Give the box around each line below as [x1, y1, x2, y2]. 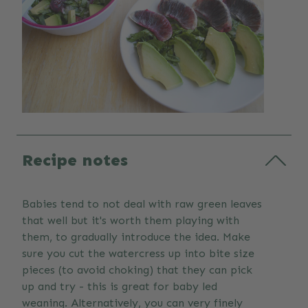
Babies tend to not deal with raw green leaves [22, 197, 262, 211]
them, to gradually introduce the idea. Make [22, 230, 250, 244]
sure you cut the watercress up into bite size [22, 247, 254, 261]
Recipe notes [22, 150, 128, 170]
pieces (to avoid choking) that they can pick [22, 263, 252, 277]
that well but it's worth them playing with [22, 214, 239, 228]
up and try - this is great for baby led [22, 280, 217, 294]
